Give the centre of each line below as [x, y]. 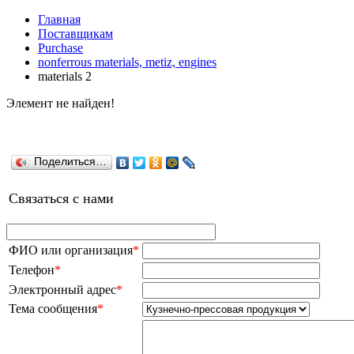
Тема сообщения [53, 309]
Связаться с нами [61, 198]
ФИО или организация [71, 250]
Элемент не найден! [60, 103]
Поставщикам [75, 34]
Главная [59, 19]
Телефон [32, 270]
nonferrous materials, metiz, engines [127, 62]
